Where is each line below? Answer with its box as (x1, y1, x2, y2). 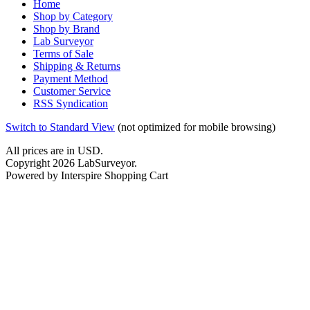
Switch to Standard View (6, 121, 115, 134)
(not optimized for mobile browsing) (115, 121, 275, 134)
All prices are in (6, 145, 77, 157)
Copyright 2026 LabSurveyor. (6, 157, 137, 170)
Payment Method (33, 73, 108, 85)
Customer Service (33, 85, 111, 98)
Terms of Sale (33, 48, 93, 60)
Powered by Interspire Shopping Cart (6, 170, 168, 182)
